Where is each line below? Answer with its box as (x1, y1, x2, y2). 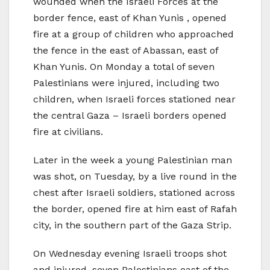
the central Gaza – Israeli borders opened (33, 110, 227, 122)
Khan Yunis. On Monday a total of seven (33, 61, 215, 73)
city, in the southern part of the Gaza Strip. (33, 219, 231, 231)
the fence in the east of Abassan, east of (33, 45, 218, 57)
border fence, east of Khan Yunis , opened (33, 12, 227, 24)
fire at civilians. (33, 126, 103, 138)
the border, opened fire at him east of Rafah (33, 203, 237, 215)
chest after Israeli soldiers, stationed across (33, 187, 235, 199)
